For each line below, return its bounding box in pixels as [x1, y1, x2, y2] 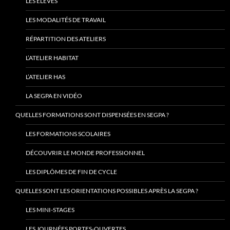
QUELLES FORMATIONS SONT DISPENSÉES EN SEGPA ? [15, 111, 169, 119]
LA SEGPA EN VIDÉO [26, 92, 82, 100]
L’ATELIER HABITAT [26, 54, 79, 62]
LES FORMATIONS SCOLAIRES [26, 130, 110, 138]
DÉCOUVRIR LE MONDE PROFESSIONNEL [26, 149, 145, 157]
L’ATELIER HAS [26, 73, 65, 81]
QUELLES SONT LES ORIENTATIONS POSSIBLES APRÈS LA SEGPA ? [15, 187, 198, 195]
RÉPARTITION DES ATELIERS [26, 35, 106, 43]
